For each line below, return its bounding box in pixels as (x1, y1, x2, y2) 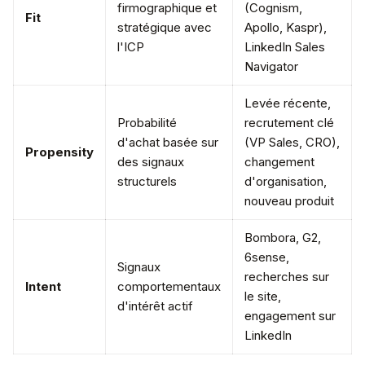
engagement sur (244, 308, 336, 323)
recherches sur (244, 269, 329, 284)
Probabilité (117, 115, 177, 130)
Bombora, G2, (244, 230, 321, 245)
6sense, (244, 249, 289, 265)
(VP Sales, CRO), (244, 134, 340, 150)
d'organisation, (244, 174, 327, 189)
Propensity (25, 144, 94, 160)
